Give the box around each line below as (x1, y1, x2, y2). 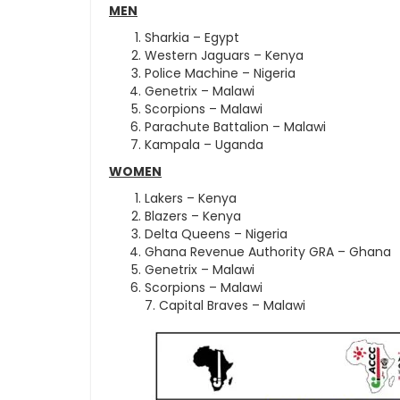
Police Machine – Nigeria (145, 63, 296, 82)
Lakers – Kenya (145, 188, 237, 207)
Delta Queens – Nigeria (145, 224, 287, 243)
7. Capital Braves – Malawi (145, 296, 305, 314)
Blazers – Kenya (145, 206, 241, 225)
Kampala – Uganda (145, 135, 263, 154)
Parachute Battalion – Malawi (145, 117, 326, 136)
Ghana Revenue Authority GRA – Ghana (145, 242, 391, 261)
